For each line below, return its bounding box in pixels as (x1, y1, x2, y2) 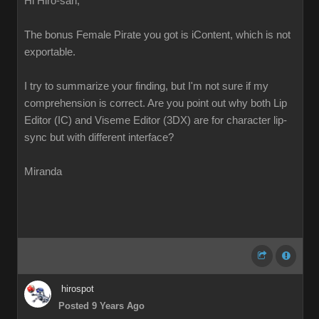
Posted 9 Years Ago (58, 300, 145, 311)
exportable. (24, 46, 75, 58)
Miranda (24, 166, 62, 177)
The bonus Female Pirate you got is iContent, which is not (24, 29, 291, 41)
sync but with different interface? (24, 132, 174, 143)
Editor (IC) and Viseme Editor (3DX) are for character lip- (24, 115, 287, 126)
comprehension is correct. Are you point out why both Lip (24, 98, 287, 109)
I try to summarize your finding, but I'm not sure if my (24, 80, 268, 92)
